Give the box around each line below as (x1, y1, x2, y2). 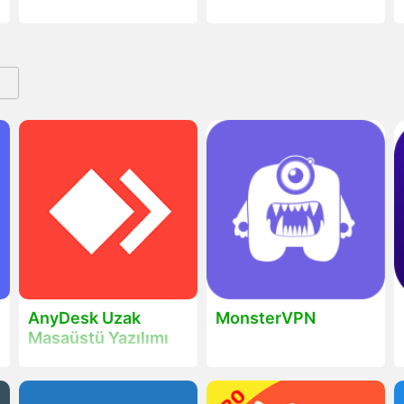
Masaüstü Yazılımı (27, 327, 169, 347)
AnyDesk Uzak (27, 308, 141, 327)
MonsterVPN (215, 308, 316, 327)
